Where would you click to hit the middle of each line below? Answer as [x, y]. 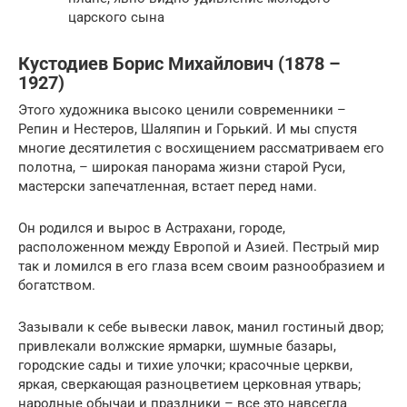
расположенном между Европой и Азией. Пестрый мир [199, 248]
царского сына [116, 18]
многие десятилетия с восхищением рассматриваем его [201, 149]
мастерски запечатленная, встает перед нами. [168, 187]
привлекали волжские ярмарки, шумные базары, [177, 347]
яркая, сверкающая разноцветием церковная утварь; [189, 385]
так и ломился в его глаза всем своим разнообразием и [202, 267]
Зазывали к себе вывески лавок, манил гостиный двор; [201, 328]
